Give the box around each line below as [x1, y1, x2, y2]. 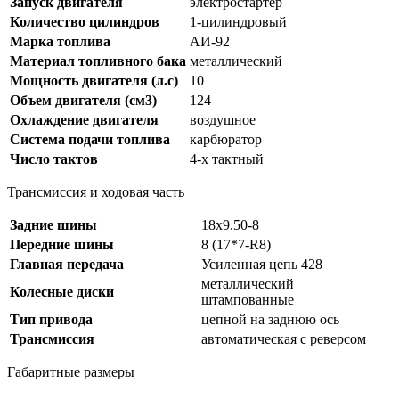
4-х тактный [190, 151, 264, 167]
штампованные [201, 292, 294, 308]
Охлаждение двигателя [10, 112, 159, 128]
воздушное [190, 112, 256, 128]
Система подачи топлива [10, 132, 170, 148]
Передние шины [10, 237, 114, 253]
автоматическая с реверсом [201, 331, 366, 347]
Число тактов [10, 151, 98, 167]
